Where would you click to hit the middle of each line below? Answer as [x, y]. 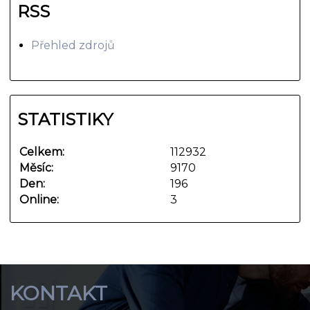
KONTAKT [59, 293]
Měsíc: [37, 167]
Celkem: [42, 152]
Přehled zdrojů [73, 45]
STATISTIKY [65, 119]
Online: [39, 199]
